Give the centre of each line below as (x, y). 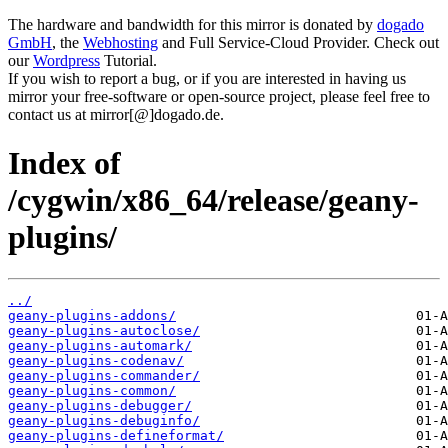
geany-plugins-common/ (92, 390)
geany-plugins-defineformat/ (116, 435)
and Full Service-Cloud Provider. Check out (298, 42)
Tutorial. (128, 60)
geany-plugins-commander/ (104, 375)
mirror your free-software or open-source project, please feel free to (219, 96)
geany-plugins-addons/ (92, 315)
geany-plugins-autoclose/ (104, 330)
